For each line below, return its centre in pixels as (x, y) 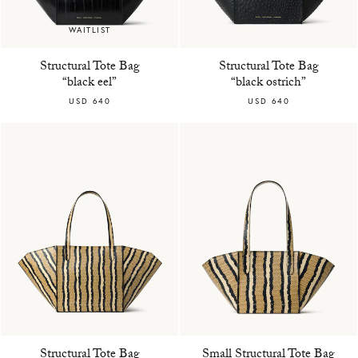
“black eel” (89, 83)
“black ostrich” (268, 83)
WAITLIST (89, 30)
